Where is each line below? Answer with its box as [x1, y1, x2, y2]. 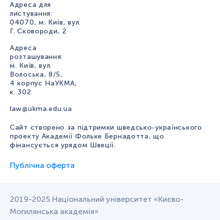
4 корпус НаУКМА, [10, 79, 78, 88]
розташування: [10, 53, 63, 61]
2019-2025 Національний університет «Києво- [10, 194, 184, 204]
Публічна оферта [10, 161, 75, 170]
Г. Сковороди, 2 [10, 27, 67, 36]
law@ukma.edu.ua [10, 105, 72, 113]
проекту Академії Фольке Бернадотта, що [10, 132, 165, 141]
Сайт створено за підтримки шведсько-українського [10, 123, 202, 132]
